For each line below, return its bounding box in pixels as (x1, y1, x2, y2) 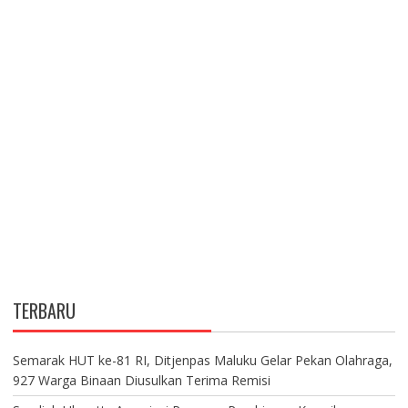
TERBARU (12, 296, 76, 324)
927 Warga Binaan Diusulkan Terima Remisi (12, 371, 270, 389)
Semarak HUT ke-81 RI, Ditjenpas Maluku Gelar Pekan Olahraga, (12, 351, 393, 369)
